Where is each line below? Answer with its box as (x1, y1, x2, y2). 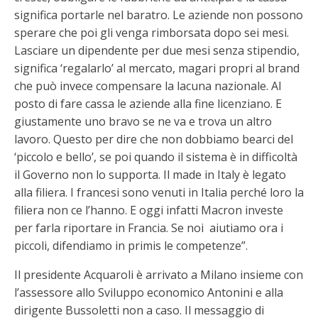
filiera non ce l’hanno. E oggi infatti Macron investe (14, 202, 283, 218)
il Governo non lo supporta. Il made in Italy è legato (14, 166, 286, 182)
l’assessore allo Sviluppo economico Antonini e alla (14, 284, 283, 300)
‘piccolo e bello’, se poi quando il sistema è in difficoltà (14, 148, 297, 165)
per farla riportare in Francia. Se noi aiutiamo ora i (14, 219, 283, 236)
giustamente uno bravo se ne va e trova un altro (14, 113, 272, 129)
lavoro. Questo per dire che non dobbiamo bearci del (14, 131, 293, 147)
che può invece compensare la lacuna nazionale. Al (14, 77, 281, 94)
